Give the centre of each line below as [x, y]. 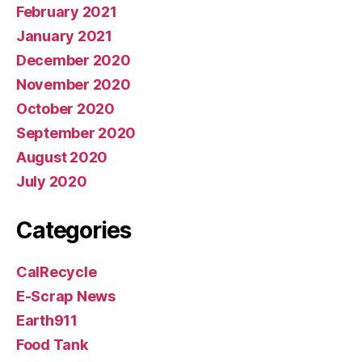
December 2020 [74, 60]
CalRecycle [57, 271]
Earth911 [47, 320]
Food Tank [52, 344]
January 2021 [64, 36]
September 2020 [76, 133]
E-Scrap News [66, 296]
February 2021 [67, 11]
